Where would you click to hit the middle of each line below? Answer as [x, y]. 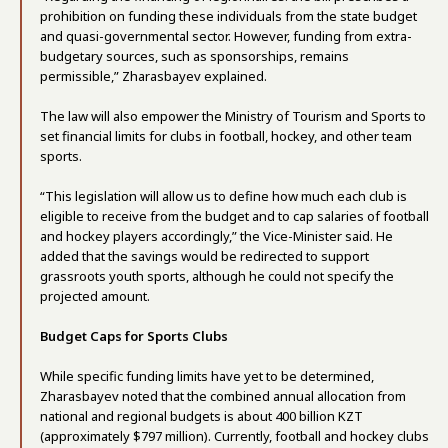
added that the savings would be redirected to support [204, 256]
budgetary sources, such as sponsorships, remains [194, 56]
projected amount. [95, 296]
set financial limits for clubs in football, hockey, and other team [226, 136]
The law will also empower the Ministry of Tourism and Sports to [233, 116]
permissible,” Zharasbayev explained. [153, 76]
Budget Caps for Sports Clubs [134, 336]
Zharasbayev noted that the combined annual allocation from [223, 396]
